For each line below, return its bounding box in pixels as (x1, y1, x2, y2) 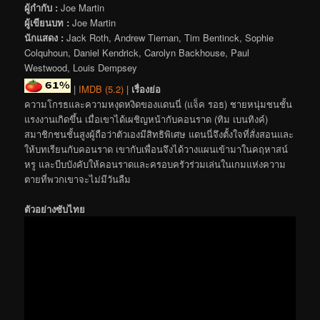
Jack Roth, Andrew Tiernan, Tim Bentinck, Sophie (64, 30, 274, 44)
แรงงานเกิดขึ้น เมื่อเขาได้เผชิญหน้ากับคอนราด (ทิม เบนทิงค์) (24, 112, 269, 126)
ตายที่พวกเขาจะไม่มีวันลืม (24, 172, 131, 186)
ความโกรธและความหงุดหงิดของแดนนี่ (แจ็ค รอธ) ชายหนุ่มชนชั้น (24, 97, 293, 111)
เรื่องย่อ (131, 82, 161, 96)
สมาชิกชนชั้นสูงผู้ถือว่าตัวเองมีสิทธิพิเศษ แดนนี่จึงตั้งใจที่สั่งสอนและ (24, 127, 294, 141)
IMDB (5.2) (79, 82, 124, 96)
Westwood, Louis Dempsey (24, 60, 138, 74)
